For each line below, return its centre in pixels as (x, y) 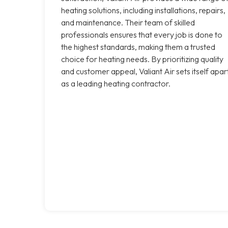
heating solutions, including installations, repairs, (143, 10)
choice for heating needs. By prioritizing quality (142, 59)
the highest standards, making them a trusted (138, 47)
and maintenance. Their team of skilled (128, 22)
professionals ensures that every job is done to (142, 34)
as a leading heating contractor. (116, 83)
